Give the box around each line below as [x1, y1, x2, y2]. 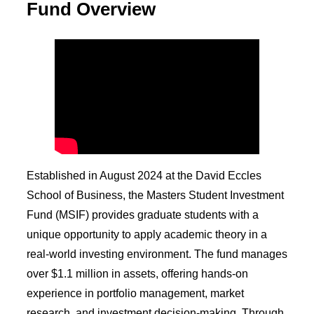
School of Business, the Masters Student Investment [27, 189, 284, 201]
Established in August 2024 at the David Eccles [27, 169, 261, 182]
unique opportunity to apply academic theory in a [27, 228, 267, 240]
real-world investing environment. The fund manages [27, 247, 287, 260]
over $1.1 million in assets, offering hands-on [27, 267, 248, 280]
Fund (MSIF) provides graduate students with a [27, 208, 259, 221]
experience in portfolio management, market [27, 287, 244, 299]
